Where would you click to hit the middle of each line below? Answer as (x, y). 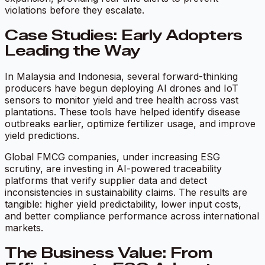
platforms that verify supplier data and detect (106, 180)
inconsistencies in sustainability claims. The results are (126, 192)
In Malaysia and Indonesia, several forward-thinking (121, 76)
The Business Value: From (109, 253)
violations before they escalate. (75, 10)
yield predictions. (42, 135)
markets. (24, 227)
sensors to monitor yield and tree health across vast (122, 100)
